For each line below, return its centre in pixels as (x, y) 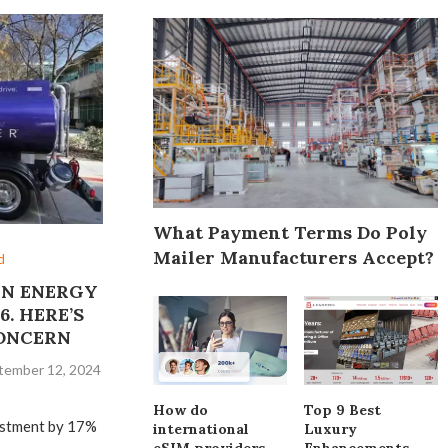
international (201, 428)
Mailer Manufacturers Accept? (294, 257)
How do (181, 409)
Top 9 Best (343, 409)
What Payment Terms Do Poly (290, 232)
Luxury (331, 428)
